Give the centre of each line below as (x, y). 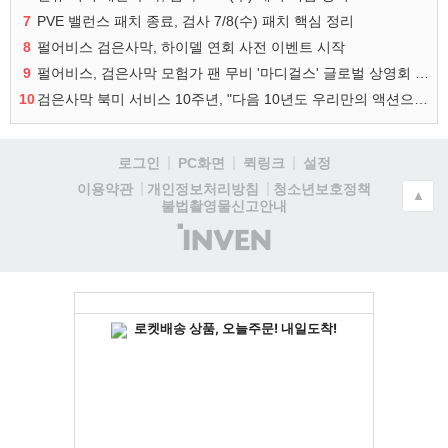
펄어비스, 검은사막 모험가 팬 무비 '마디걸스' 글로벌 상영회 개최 (422, 73)
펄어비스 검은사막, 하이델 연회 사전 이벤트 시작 (191, 47)
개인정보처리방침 (203, 189)
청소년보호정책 (322, 188)
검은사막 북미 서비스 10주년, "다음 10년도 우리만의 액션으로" (421, 99)
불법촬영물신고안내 (224, 206)
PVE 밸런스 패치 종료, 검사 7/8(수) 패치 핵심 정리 (195, 21)
